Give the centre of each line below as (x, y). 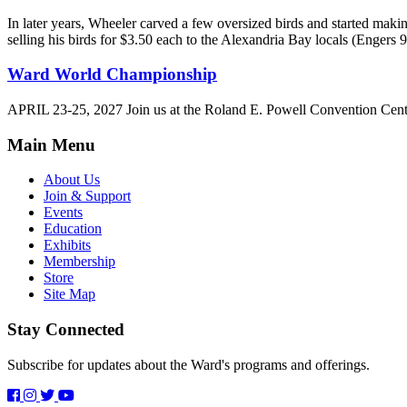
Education (73, 229)
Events (63, 213)
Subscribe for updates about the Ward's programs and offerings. (189, 364)
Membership (79, 262)
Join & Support (87, 196)
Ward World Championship (112, 74)
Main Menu (51, 144)
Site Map (69, 294)
